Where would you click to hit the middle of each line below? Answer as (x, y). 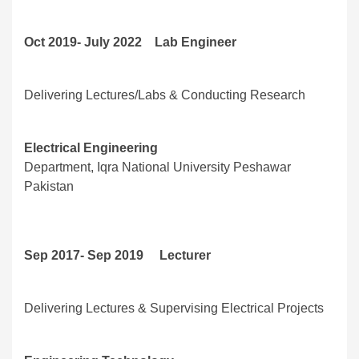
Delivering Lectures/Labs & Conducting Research (165, 95)
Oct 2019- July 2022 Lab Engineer (130, 42)
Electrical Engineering (91, 148)
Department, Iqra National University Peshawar (157, 167)
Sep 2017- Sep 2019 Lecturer (117, 256)
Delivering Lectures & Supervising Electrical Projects (174, 309)
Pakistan (49, 187)
